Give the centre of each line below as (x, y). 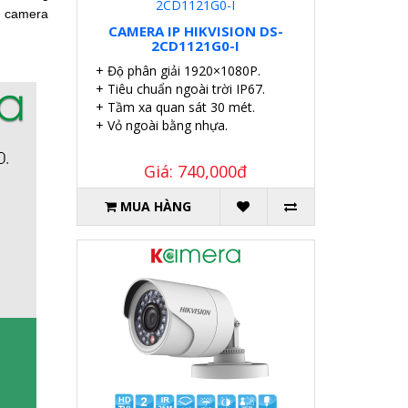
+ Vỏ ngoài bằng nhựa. (161, 126)
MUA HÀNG (156, 207)
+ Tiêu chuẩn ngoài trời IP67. (180, 89)
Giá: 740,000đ (196, 172)
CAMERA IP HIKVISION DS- (195, 31)
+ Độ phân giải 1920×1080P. (178, 71)
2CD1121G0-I (196, 46)
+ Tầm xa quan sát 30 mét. (175, 107)
